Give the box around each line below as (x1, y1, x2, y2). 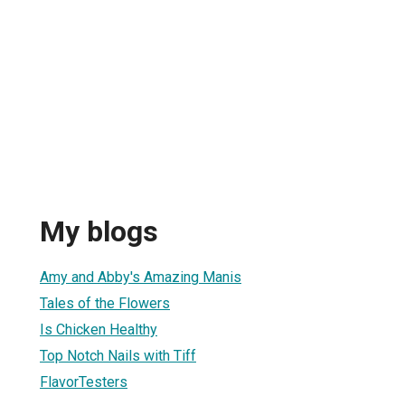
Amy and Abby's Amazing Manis (40, 268, 241, 286)
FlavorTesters (40, 372, 127, 391)
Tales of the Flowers (40, 294, 170, 312)
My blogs (40, 214, 158, 250)
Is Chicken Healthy (40, 320, 157, 338)
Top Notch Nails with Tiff (40, 346, 196, 364)
